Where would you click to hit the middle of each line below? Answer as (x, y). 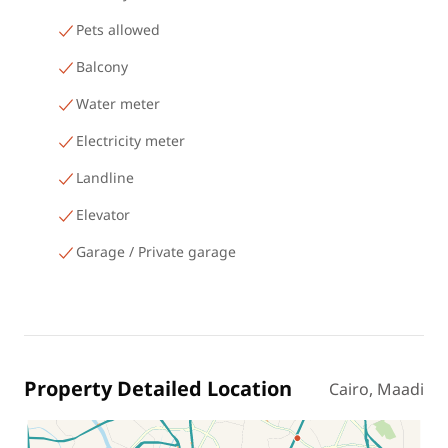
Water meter (118, 104)
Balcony (102, 67)
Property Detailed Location (158, 390)
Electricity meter (130, 141)
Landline (105, 178)
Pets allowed (118, 30)
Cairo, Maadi (376, 390)
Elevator (103, 215)
